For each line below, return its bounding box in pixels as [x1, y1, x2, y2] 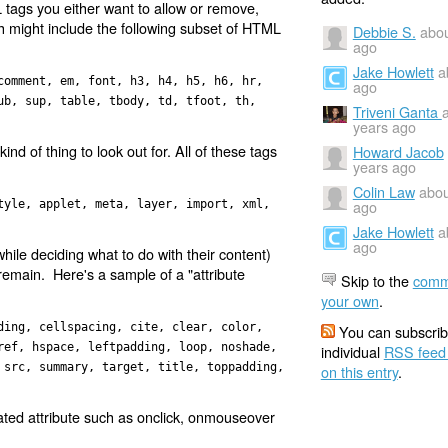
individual [320, 341, 384, 363]
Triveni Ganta [352, 101, 442, 123]
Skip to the [336, 269, 413, 291]
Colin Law [352, 181, 415, 203]
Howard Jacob [352, 141, 444, 163]
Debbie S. [352, 21, 416, 43]
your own [320, 289, 379, 311]
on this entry [320, 361, 398, 383]
